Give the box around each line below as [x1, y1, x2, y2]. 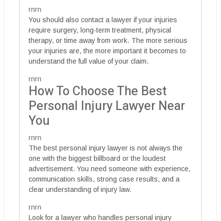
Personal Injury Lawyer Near [29, 97, 185, 115]
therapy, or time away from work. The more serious [29, 37, 187, 44]
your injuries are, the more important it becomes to [29, 47, 186, 55]
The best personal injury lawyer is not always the [29, 144, 183, 152]
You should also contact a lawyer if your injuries [29, 16, 177, 24]
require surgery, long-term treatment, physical [29, 26, 171, 34]
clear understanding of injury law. [29, 185, 131, 193]
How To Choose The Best [29, 82, 167, 101]
